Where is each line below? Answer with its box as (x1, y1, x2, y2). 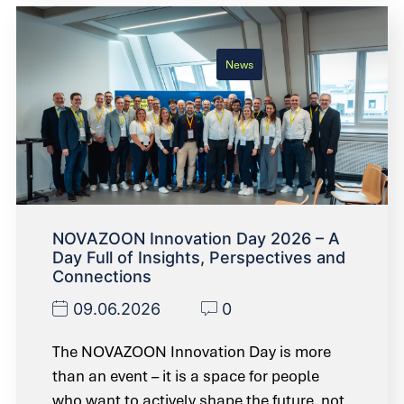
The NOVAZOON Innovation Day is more (52, 342, 331, 363)
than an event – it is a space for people (52, 366, 319, 387)
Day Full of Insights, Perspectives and (52, 248, 345, 268)
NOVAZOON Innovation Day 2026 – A (52, 229, 340, 249)
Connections (52, 267, 151, 287)
